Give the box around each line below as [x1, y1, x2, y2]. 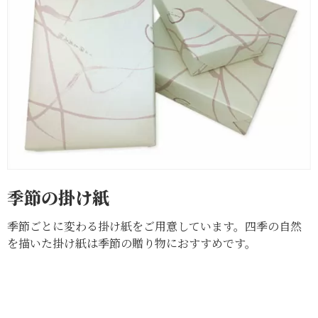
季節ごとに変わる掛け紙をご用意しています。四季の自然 [7, 218, 302, 235]
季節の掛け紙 [7, 185, 109, 210]
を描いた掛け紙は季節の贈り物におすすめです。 [7, 235, 256, 252]
